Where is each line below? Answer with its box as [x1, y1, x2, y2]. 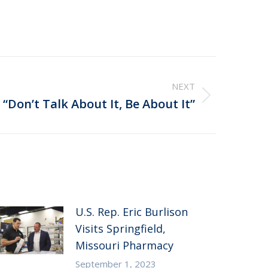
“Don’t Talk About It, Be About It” [3, 96, 195, 112]
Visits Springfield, [75, 221, 166, 236]
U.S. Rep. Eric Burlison [75, 205, 188, 219]
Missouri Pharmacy [75, 238, 174, 252]
